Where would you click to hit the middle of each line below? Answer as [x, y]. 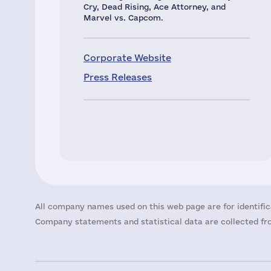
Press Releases [118, 77]
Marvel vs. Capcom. [123, 18]
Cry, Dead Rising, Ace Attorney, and [155, 7]
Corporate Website [127, 58]
